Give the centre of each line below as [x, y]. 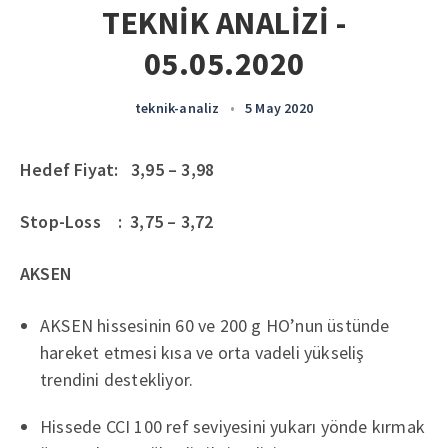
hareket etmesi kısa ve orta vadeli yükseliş [202, 352]
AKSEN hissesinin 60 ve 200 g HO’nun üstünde [215, 325]
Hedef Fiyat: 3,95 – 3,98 [117, 169]
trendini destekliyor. [117, 379]
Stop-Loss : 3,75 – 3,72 [117, 221]
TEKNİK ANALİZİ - [224, 23]
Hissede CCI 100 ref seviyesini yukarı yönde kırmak [233, 426]
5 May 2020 [278, 108]
